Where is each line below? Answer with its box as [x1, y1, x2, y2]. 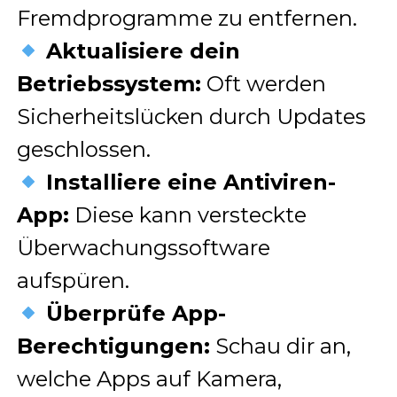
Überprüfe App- [46, 300, 226, 327]
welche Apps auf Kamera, [16, 366, 282, 393]
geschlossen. [16, 136, 151, 163]
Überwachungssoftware [16, 235, 270, 261]
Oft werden [200, 71, 326, 97]
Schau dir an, [209, 333, 351, 360]
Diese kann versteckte [68, 202, 307, 229]
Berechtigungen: [16, 333, 210, 360]
